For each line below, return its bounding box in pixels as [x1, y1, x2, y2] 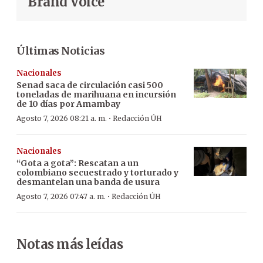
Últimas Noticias [16, 43, 104, 58]
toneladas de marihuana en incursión [16, 89, 176, 100]
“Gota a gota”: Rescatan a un [16, 157, 139, 168]
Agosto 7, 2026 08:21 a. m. [16, 113, 107, 123]
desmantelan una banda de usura [16, 176, 160, 187]
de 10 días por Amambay [16, 98, 120, 109]
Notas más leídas [16, 235, 123, 252]
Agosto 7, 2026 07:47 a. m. [16, 191, 106, 201]
